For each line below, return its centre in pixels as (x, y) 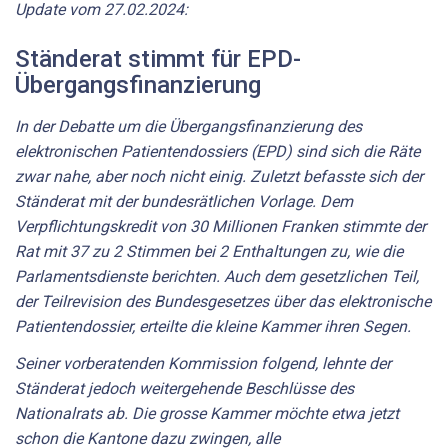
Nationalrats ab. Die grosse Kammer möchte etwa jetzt (207, 414)
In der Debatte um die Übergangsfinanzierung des (188, 126)
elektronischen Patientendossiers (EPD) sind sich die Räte (217, 151)
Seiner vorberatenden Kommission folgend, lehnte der (203, 364)
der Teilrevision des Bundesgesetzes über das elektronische (223, 301)
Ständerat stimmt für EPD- (158, 58)
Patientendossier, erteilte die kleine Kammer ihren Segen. (213, 326)
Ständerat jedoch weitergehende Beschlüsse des (184, 389)
